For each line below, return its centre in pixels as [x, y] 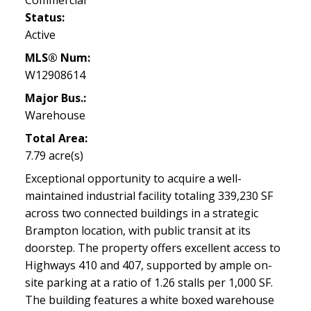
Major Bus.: [55, 98]
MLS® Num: [57, 57]
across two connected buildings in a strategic [141, 213]
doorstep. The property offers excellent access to [152, 247]
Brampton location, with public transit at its [137, 230]
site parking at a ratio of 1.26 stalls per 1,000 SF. [149, 282]
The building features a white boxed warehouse [149, 300]
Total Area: [56, 138]
